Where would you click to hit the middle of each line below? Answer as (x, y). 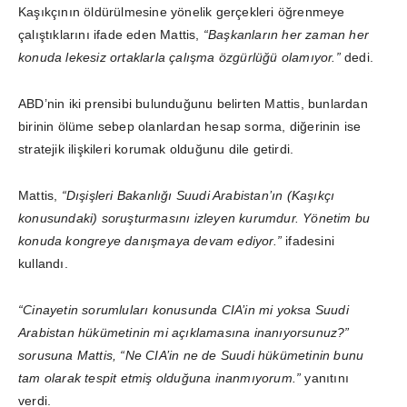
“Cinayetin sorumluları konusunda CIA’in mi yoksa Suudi (184, 309)
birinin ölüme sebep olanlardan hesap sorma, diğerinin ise (190, 126)
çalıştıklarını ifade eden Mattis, (111, 34)
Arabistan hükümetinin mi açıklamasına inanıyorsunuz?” (184, 332)
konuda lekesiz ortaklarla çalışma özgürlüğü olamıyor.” (179, 57)
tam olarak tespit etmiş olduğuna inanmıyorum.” (160, 377)
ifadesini (308, 240)
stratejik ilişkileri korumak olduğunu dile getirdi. (158, 149)
